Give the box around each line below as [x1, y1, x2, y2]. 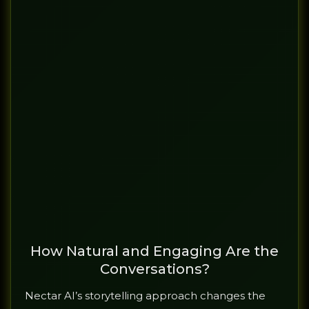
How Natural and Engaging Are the [30, 243, 279, 260]
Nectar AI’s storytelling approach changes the [25, 289, 266, 303]
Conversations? [99, 261, 210, 278]
